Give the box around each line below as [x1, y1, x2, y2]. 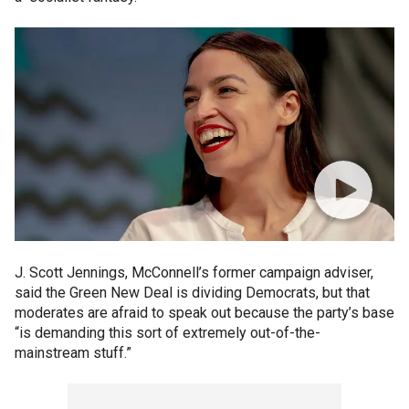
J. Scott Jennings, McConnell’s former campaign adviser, [15, 264, 373, 281]
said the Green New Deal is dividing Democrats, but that [15, 284, 370, 301]
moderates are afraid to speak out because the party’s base [15, 304, 394, 321]
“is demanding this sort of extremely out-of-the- [15, 324, 320, 341]
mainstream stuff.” [15, 344, 131, 362]
